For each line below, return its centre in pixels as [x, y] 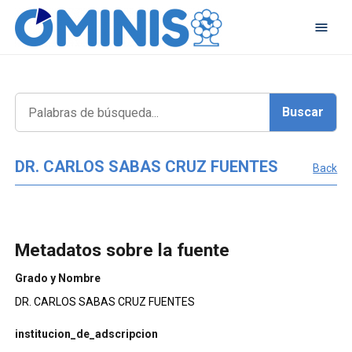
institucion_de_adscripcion [86, 334]
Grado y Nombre [57, 278]
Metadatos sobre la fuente [122, 250]
